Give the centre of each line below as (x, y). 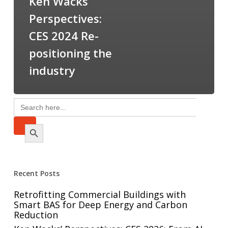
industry (52, 70)
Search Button (37, 124)
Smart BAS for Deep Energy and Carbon (100, 205)
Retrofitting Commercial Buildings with (99, 195)
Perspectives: (65, 19)
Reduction (36, 215)
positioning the (70, 53)
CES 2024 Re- (64, 36)
